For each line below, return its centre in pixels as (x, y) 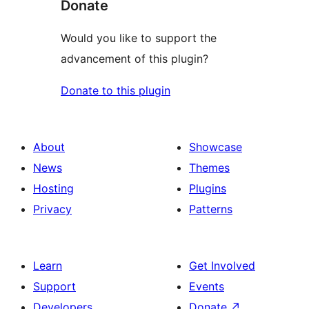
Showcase (216, 147)
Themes (209, 168)
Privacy (52, 209)
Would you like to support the (139, 38)
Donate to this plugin (116, 91)
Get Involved (222, 266)
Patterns (211, 209)
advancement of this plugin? (134, 59)
